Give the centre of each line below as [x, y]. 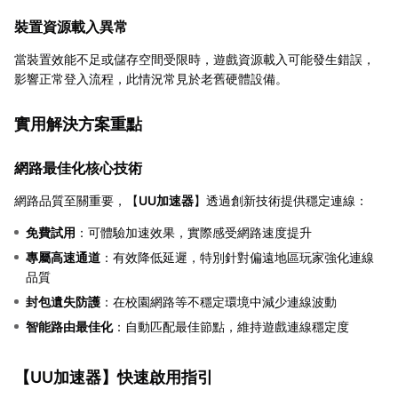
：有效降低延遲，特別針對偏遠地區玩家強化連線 [237, 258]
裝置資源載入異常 [71, 27]
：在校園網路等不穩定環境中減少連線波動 [219, 302]
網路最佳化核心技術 [78, 168]
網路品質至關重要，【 [76, 201]
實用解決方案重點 [78, 124]
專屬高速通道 [63, 258]
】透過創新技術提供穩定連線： [281, 201]
